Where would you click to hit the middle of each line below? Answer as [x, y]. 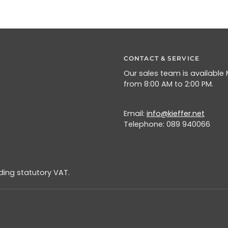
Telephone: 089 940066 [167, 124]
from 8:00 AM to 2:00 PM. [168, 84]
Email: [135, 113]
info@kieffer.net [176, 113]
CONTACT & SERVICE [162, 58]
